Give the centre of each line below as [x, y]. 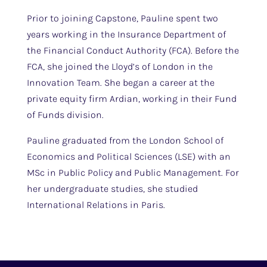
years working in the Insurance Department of [126, 35]
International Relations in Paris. [96, 205]
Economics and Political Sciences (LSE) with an [128, 157]
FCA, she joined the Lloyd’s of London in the [119, 67]
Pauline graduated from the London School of [125, 141]
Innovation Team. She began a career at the [120, 83]
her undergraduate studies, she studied [112, 189]
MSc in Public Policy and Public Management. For [133, 173]
